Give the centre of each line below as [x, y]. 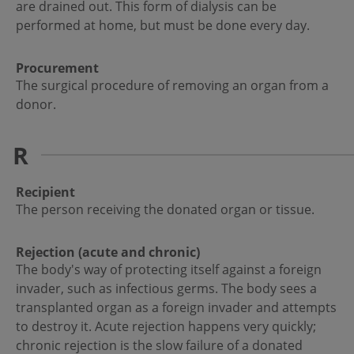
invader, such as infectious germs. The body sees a [166, 289]
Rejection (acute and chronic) [108, 252]
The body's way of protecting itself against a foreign [169, 270]
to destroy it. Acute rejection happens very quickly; [166, 327]
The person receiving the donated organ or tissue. [165, 210]
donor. [36, 105]
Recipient [45, 192]
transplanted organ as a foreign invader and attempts [176, 308]
